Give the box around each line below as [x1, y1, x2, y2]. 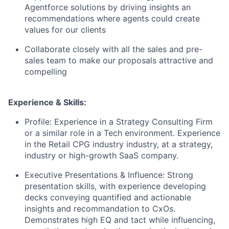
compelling [25, 66, 67, 77]
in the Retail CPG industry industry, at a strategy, [25, 139, 213, 149]
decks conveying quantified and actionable [25, 192, 191, 202]
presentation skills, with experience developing [25, 180, 206, 191]
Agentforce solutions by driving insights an [25, 2, 191, 12]
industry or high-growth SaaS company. [25, 150, 178, 161]
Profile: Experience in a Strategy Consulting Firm [25, 116, 213, 127]
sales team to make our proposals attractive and [25, 55, 213, 65]
